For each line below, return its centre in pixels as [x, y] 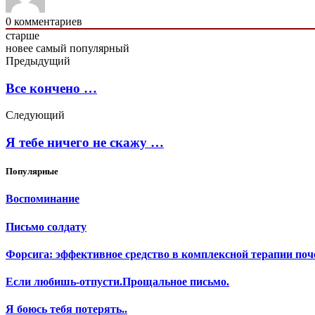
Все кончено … [51, 88]
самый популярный [83, 48]
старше [22, 35]
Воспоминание [43, 199]
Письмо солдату [46, 226]
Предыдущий [38, 60]
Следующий [35, 115]
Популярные [32, 172]
